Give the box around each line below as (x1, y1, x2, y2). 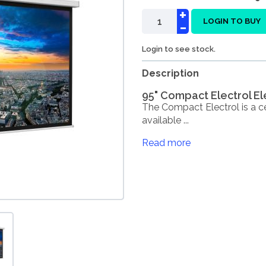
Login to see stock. (142, 45, 216, 53)
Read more (142, 137, 191, 148)
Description (142, 68, 199, 79)
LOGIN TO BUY (203, 17, 261, 26)
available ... (142, 115, 189, 126)
